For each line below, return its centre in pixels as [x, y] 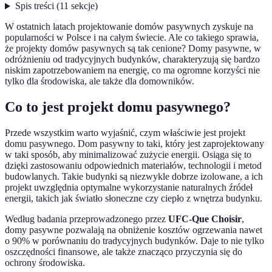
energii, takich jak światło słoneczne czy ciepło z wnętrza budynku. [134, 199]
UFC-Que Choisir [205, 219]
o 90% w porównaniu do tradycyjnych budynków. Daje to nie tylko [134, 241]
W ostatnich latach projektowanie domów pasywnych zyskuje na [129, 27]
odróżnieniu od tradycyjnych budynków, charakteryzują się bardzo [132, 59]
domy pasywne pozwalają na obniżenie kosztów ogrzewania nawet [134, 230]
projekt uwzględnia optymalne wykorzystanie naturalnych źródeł [129, 188]
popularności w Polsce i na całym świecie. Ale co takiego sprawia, [132, 38]
